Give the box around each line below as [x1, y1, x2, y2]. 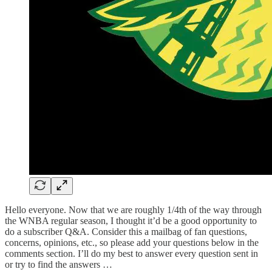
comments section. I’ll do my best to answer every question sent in [5, 248, 258, 259]
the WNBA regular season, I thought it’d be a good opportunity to [5, 215, 257, 226]
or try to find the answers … [5, 259, 112, 270]
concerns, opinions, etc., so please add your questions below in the [5, 237, 259, 248]
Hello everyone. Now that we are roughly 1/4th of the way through [5, 204, 262, 215]
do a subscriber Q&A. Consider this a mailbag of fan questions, [5, 226, 247, 237]
